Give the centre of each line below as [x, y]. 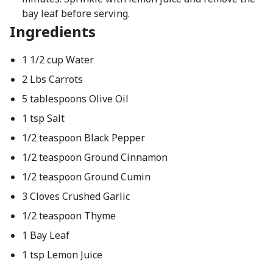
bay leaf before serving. [76, 13]
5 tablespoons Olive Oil [75, 99]
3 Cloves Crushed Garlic [76, 196]
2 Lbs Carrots [52, 79]
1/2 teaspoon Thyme [69, 216]
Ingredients [53, 31]
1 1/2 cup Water [58, 60]
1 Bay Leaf [45, 235]
